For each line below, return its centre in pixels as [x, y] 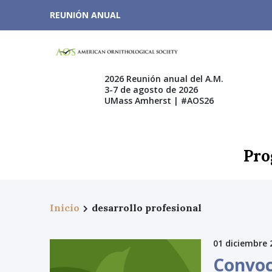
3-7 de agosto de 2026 [151, 89]
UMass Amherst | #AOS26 [159, 100]
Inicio [65, 208]
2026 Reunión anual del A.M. [164, 78]
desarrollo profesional [147, 208]
